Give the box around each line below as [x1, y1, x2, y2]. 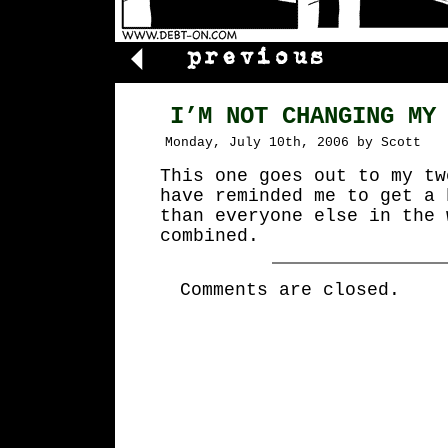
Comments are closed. [180, 280, 400, 300]
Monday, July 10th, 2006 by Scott [165, 135, 421, 150]
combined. [160, 226, 259, 246]
